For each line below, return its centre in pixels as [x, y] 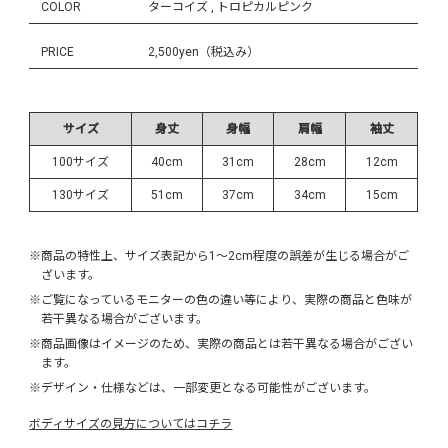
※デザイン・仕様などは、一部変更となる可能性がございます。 [203, 387]
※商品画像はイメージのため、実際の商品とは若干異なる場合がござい [221, 343]
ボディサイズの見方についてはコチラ [131, 424]
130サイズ [81, 195]
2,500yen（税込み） [204, 51]
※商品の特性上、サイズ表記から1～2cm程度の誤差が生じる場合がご [219, 255]
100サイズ [81, 162]
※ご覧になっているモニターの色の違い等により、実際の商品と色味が [221, 299]
